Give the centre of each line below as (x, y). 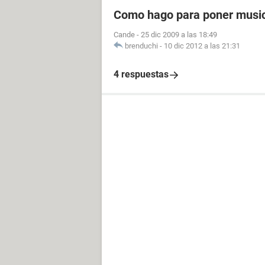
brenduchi (141, 46)
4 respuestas (141, 74)
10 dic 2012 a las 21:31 (202, 46)
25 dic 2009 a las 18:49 (179, 35)
